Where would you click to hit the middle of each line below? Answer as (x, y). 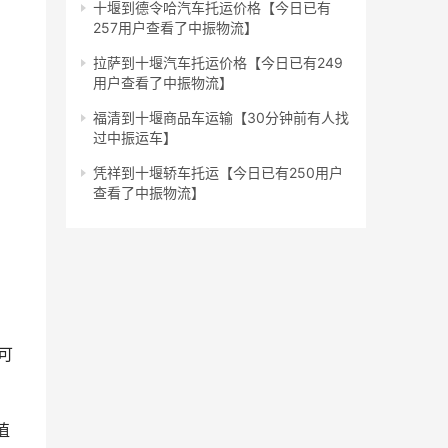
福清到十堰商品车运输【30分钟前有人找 (221, 118)
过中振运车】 (135, 138)
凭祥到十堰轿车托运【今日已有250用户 (218, 173)
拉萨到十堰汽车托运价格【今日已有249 (218, 63)
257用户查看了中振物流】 (175, 28)
